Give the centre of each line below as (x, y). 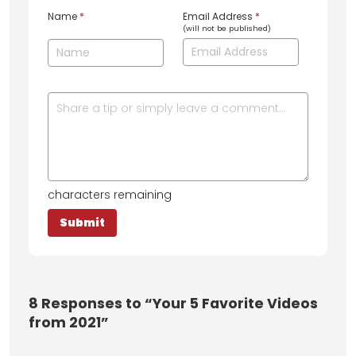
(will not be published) (227, 29)
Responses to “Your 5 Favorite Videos (178, 303)
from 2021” (69, 322)
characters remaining (110, 194)
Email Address (219, 17)
